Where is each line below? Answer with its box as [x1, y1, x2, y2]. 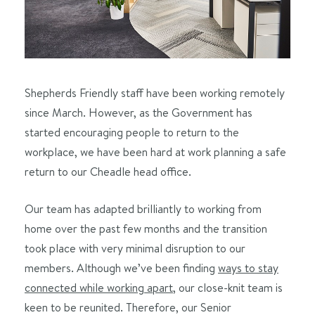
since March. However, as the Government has [25, 105, 252, 120]
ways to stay [218, 260, 278, 276]
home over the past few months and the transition [25, 221, 267, 236]
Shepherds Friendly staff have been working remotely [25, 85, 285, 101]
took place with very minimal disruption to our [25, 240, 245, 256]
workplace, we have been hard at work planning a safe [25, 144, 286, 160]
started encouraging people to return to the [25, 124, 239, 140]
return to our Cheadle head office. [25, 164, 191, 179]
